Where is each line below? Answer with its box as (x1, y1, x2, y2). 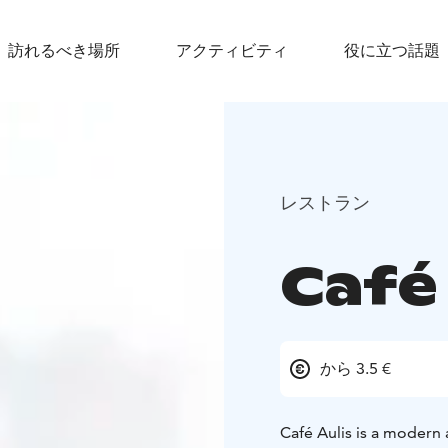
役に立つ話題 (344, 40, 440, 61)
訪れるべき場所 (8, 40, 120, 61)
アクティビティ (176, 40, 288, 61)
